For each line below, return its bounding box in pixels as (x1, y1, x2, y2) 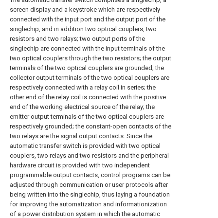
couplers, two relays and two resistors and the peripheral (10, 152, 169, 159)
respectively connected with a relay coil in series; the (10, 84, 156, 91)
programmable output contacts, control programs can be (10, 171, 170, 179)
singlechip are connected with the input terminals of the (10, 45, 165, 52)
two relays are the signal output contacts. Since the (10, 132, 152, 140)
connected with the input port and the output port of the (10, 16, 165, 23)
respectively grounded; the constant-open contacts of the (10, 123, 171, 130)
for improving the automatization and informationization (10, 200, 167, 208)
